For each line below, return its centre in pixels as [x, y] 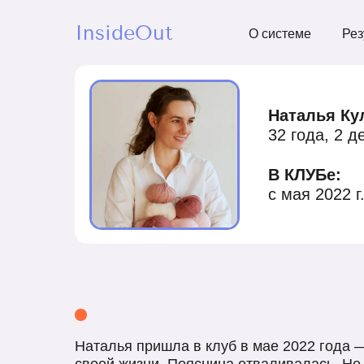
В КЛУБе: [305, 175]
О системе [280, 34]
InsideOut [123, 33]
